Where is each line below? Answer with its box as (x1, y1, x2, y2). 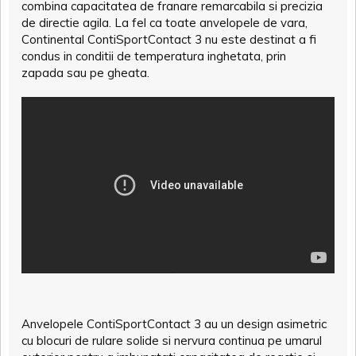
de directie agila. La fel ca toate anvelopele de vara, (21, 15, 308, 31)
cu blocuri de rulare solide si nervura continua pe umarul (21, 332, 322, 348)
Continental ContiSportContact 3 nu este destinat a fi (21, 32, 316, 48)
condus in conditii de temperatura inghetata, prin (21, 48, 286, 64)
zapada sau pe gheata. (21, 65, 149, 81)
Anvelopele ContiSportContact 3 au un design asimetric (21, 315, 327, 331)
